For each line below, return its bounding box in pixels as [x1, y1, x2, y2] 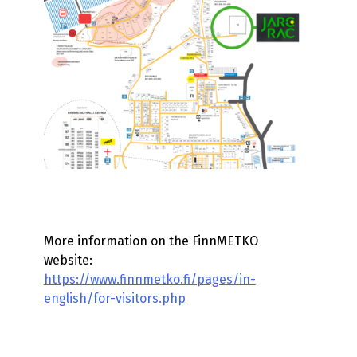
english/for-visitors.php [43, 290, 186, 306]
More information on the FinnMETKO [43, 233, 258, 249]
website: [43, 252, 92, 268]
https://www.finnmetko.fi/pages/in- [43, 271, 256, 287]
